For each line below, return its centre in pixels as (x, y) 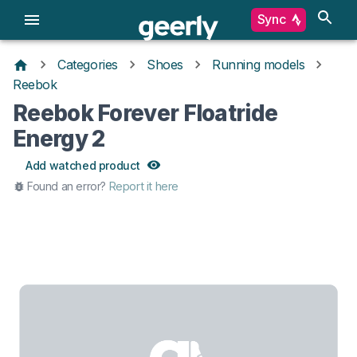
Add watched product (83, 165)
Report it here (144, 186)
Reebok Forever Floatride (145, 113)
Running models (259, 65)
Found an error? (67, 186)
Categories (88, 65)
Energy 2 (59, 138)
